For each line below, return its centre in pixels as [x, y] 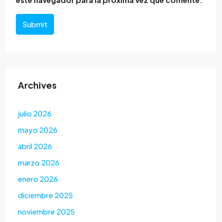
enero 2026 [38, 179]
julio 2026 [35, 113]
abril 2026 [35, 146]
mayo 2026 [38, 130]
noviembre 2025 [46, 212]
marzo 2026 [39, 163]
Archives [37, 85]
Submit [35, 24]
